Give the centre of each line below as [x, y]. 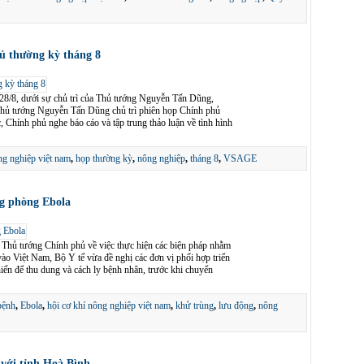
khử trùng [195, 305]
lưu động [236, 305]
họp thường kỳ [104, 158]
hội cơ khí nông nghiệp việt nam [109, 305]
